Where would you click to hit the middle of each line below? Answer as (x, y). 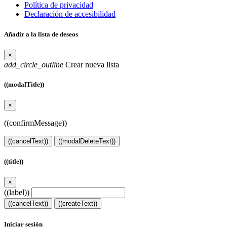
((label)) (17, 193)
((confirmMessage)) (35, 123)
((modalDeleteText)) (87, 141)
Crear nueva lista (91, 64)
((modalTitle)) (24, 84)
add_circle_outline (34, 64)
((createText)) (78, 204)
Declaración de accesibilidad (70, 14)
